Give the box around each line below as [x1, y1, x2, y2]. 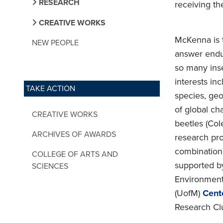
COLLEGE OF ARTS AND [32, 149, 118, 159]
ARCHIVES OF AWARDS [32, 129, 116, 139]
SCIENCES [32, 161, 68, 171]
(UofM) [175, 187, 203, 199]
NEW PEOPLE [32, 37, 79, 48]
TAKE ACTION [26, 83, 75, 94]
